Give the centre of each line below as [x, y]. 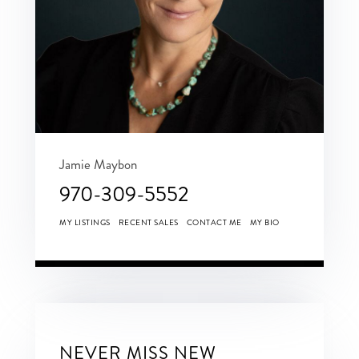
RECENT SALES [148, 222]
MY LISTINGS [85, 222]
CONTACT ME [214, 222]
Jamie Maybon [98, 164]
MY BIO [264, 222]
